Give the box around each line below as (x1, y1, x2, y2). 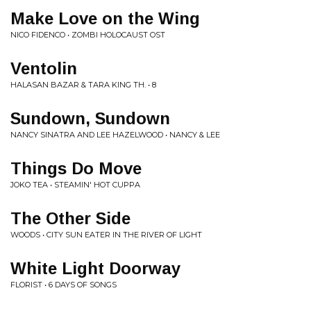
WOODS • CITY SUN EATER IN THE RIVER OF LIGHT (10, 230, 202, 239)
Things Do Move (10, 159, 142, 178)
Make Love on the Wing (10, 9, 200, 28)
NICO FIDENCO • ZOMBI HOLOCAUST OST (10, 30, 165, 40)
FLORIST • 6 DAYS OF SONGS (10, 280, 117, 289)
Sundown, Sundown (10, 109, 170, 128)
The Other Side (10, 209, 131, 228)
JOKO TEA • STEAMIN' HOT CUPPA (10, 180, 140, 190)
